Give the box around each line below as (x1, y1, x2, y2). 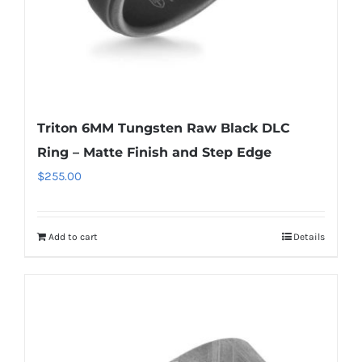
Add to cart (48, 230, 98, 242)
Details (293, 230, 325, 242)
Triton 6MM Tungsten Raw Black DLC (37, 120, 290, 136)
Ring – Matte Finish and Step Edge (37, 144, 271, 160)
